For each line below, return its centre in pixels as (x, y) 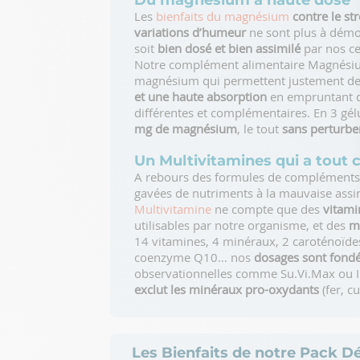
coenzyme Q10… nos (194, 257)
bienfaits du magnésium (223, 16)
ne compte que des (267, 209)
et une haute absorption (200, 96)
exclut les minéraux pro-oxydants (227, 289)
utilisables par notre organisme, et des (241, 225)
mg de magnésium (186, 129)
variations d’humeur (190, 32)
